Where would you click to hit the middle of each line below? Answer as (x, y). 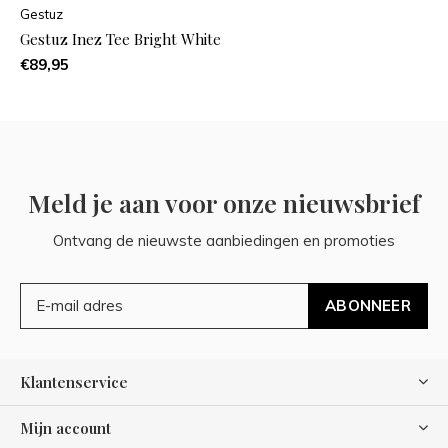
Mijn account (65, 427)
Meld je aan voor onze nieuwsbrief (224, 202)
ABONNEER (368, 305)
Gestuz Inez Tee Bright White (120, 38)
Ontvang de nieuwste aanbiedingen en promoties (224, 240)
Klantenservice (74, 381)
